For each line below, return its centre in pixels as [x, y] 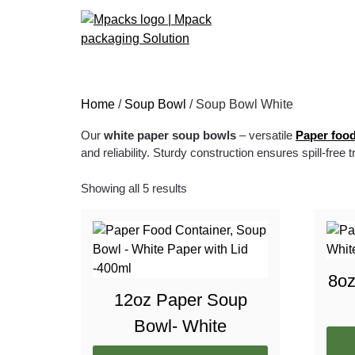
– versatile [266, 135]
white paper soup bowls [170, 135]
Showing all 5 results [134, 188]
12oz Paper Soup [180, 300]
